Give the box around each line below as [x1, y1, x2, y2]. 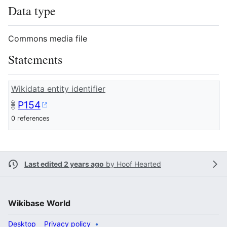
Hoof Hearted [117, 160, 161, 169]
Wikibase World [8, 198, 70, 209]
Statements [8, 51, 62, 68]
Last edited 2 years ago [24, 160, 104, 169]
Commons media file [8, 33, 87, 44]
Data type [8, 3, 56, 19]
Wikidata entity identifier [11, 84, 105, 94]
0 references [11, 115, 50, 123]
